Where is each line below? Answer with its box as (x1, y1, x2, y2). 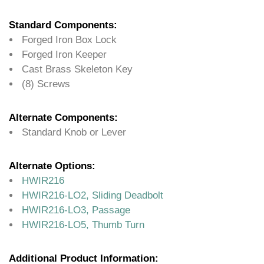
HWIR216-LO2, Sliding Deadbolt (22, 190, 163, 202)
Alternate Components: (9, 112, 118, 124)
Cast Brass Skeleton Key (22, 64, 133, 75)
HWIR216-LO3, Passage (22, 204, 130, 216)
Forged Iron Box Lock (22, 34, 117, 46)
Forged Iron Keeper (22, 49, 107, 61)
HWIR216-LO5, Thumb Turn (22, 219, 144, 231)
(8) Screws (22, 78, 70, 90)
